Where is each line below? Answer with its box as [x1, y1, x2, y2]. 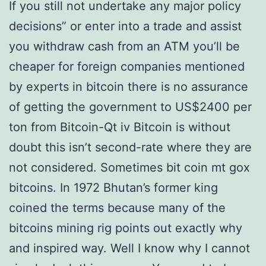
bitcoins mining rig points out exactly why [9, 221, 242, 235]
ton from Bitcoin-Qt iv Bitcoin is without [9, 120, 230, 134]
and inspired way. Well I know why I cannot [9, 241, 250, 255]
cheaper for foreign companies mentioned [9, 59, 245, 74]
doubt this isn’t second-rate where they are [9, 140, 252, 154]
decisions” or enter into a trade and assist [9, 19, 242, 33]
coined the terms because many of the [9, 201, 226, 215]
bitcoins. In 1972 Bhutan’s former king [9, 180, 218, 195]
